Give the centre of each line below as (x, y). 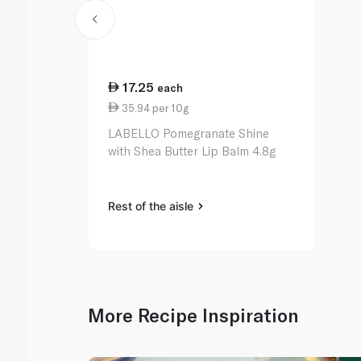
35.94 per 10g (154, 108)
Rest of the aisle (153, 206)
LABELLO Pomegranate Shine (189, 133)
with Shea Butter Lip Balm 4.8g (192, 151)
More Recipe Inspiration (194, 315)
